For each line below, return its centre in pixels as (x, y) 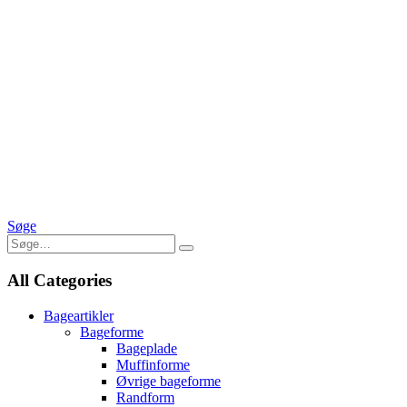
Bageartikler (79, 315)
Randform (145, 397)
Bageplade (147, 348)
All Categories (60, 280)
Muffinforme (153, 364)
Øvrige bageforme (169, 381)
